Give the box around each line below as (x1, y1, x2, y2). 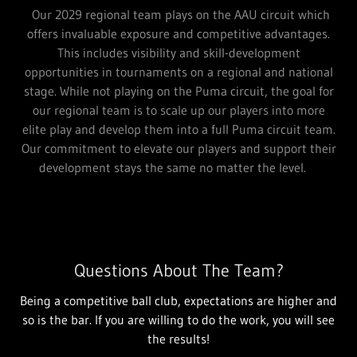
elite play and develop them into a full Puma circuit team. (22, 121, 335, 138)
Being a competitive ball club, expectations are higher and (20, 292, 337, 309)
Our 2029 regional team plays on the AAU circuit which (27, 6, 330, 23)
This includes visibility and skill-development (57, 45, 300, 61)
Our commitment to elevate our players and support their (21, 140, 336, 157)
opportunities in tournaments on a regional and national (24, 64, 333, 80)
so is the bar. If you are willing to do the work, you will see (22, 312, 335, 328)
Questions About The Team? (73, 260, 284, 282)
